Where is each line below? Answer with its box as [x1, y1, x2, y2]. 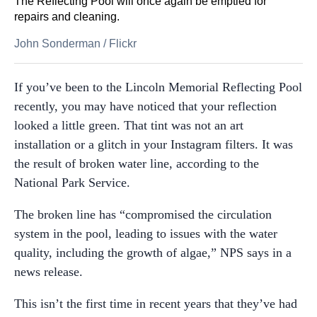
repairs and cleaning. [14, 11, 120, 23]
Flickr [109, 38, 137, 50]
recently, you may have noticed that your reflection [14, 99, 277, 113]
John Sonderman [14, 38, 100, 50]
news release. [14, 265, 83, 279]
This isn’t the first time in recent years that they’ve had [14, 296, 297, 311]
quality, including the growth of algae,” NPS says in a [14, 246, 292, 260]
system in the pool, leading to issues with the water [14, 226, 277, 241]
